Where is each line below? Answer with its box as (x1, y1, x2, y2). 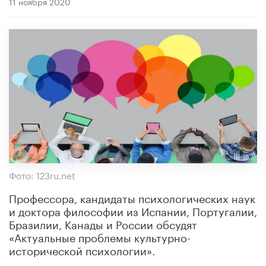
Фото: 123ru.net (9, 167, 75, 182)
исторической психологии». (9, 240, 155, 258)
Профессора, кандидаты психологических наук (9, 188, 255, 205)
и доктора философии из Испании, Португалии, (9, 201, 257, 218)
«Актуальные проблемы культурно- (9, 227, 191, 245)
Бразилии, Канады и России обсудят (9, 214, 197, 232)
